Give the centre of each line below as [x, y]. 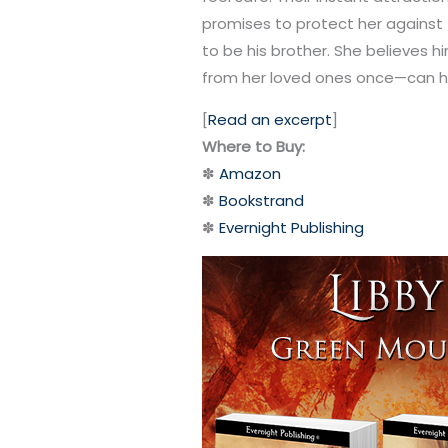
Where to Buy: [254, 147]
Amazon [250, 174]
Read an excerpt [270, 120]
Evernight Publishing [292, 228]
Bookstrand [262, 201]
